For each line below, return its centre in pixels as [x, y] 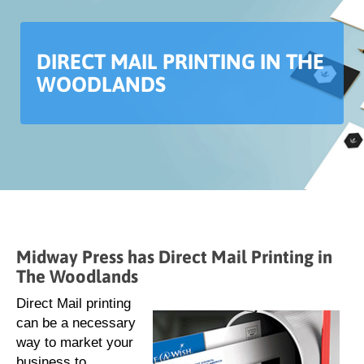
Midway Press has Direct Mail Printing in [174, 257]
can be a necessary [76, 323]
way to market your [75, 342]
